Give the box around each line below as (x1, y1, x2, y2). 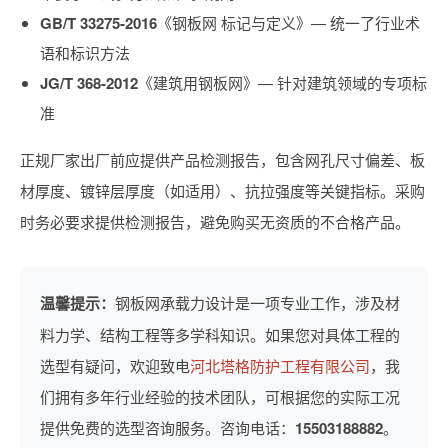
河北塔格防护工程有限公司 (190, 355, 370, 376)
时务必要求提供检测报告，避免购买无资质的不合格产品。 (20, 211, 410, 232)
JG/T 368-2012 (40, 72, 138, 94)
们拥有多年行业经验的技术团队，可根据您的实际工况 (40, 386, 400, 407)
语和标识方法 (40, 42, 130, 63)
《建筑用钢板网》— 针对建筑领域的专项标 (138, 72, 427, 93)
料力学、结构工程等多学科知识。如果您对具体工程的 (40, 324, 400, 345)
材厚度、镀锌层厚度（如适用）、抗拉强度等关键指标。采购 (20, 180, 425, 201)
